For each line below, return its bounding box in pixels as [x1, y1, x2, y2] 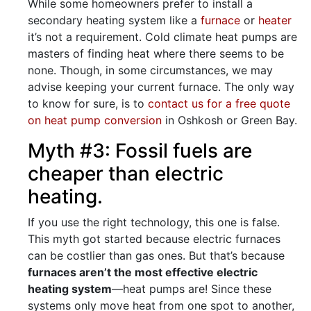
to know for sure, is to [28, 96, 148, 110]
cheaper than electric [28, 162, 224, 185]
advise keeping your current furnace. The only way [28, 80, 294, 94]
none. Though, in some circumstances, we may [28, 63, 273, 77]
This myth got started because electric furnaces [28, 232, 280, 246]
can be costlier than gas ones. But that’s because [28, 249, 285, 262]
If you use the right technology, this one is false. [28, 215, 280, 229]
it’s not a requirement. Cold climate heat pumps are [28, 30, 297, 44]
